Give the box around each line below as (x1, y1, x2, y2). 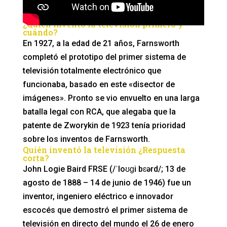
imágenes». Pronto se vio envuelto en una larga (22, 93, 200, 103)
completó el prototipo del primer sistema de (22, 52, 186, 62)
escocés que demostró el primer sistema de (22, 205, 187, 215)
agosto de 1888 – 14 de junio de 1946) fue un (22, 178, 191, 188)
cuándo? (22, 27, 57, 38)
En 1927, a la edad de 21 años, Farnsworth (22, 39, 179, 49)
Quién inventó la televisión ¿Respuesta (22, 144, 185, 156)
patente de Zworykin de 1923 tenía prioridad (22, 121, 185, 131)
